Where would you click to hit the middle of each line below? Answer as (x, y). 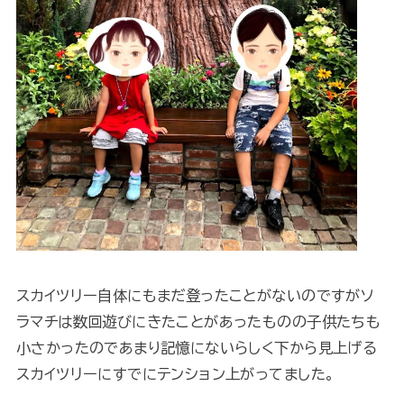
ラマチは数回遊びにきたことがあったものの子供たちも (198, 321)
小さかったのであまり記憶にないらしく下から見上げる (197, 347)
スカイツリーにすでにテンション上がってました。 (175, 373)
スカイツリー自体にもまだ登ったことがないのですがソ (195, 295)
